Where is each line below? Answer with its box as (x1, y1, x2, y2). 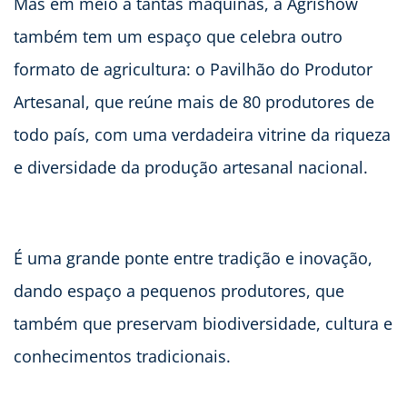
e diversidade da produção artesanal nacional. (14, 156, 368, 179)
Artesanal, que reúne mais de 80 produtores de (14, 91, 374, 114)
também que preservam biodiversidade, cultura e (14, 313, 392, 335)
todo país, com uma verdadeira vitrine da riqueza (14, 124, 391, 146)
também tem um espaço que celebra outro (14, 25, 342, 48)
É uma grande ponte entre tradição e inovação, (14, 247, 372, 270)
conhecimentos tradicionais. (14, 345, 231, 368)
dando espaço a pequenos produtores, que (14, 280, 344, 303)
